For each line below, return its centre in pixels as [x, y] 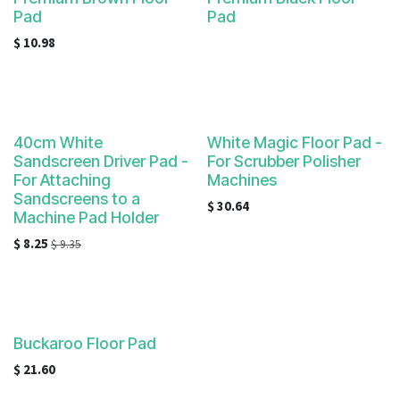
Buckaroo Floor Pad [85, 343]
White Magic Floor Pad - [294, 142]
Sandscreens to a [77, 199]
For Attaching [62, 180]
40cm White [58, 142]
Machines [242, 180]
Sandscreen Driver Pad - [101, 161]
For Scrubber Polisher [283, 161]
